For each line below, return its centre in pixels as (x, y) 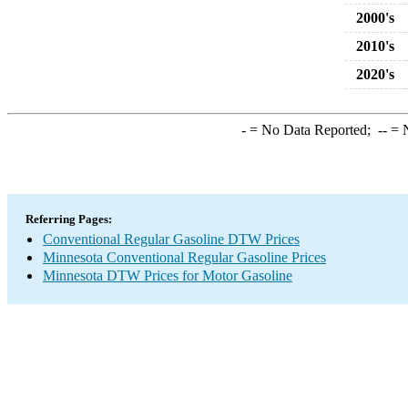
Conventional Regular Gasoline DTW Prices (171, 239)
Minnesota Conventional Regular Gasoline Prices (184, 257)
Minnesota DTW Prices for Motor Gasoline (168, 275)
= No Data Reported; (311, 130)
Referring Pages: (69, 219)
